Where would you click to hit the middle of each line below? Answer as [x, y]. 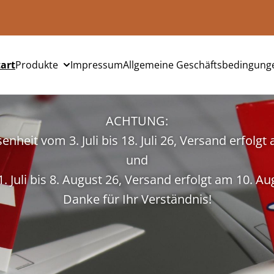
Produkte [37, 65]
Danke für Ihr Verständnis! [137, 199]
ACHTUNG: [137, 120]
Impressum [97, 65]
